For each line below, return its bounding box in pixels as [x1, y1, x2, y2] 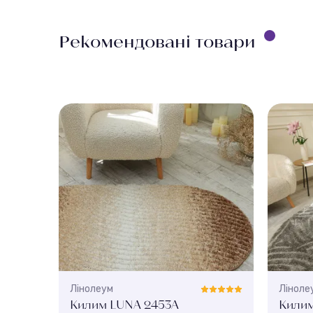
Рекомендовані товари [59, 30, 256, 51]
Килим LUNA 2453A [70, 297, 179, 311]
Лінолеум [70, 282, 113, 295]
